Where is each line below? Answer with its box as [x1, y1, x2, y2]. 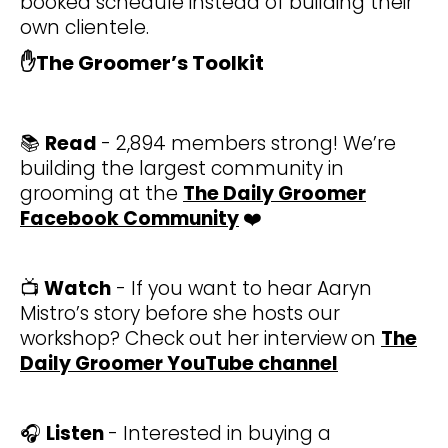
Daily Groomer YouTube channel [20, 350, 338, 378]
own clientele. [20, 14, 149, 42]
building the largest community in [20, 155, 344, 183]
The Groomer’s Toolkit [36, 49, 264, 78]
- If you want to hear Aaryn [111, 275, 372, 303]
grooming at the [20, 180, 183, 208]
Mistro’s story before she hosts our [20, 300, 340, 328]
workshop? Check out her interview [20, 325, 347, 353]
